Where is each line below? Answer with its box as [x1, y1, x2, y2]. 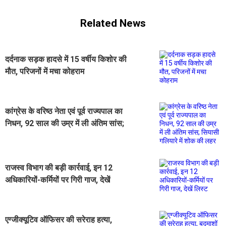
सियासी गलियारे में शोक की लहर [5, 130, 97, 140]
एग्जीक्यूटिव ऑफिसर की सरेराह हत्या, [5, 214, 112, 224]
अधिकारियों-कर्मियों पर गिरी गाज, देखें [5, 175, 110, 185]
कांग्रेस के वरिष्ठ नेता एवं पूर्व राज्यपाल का [5, 106, 123, 116]
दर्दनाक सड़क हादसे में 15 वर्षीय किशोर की [5, 54, 127, 64]
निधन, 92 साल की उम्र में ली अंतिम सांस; [5, 118, 124, 128]
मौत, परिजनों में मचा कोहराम [5, 66, 84, 76]
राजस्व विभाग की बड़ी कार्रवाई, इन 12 [5, 162, 112, 173]
